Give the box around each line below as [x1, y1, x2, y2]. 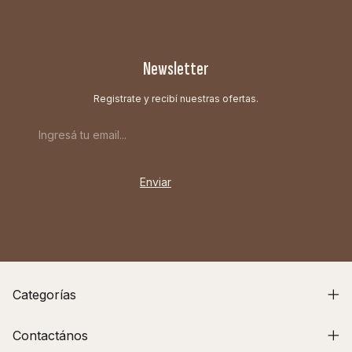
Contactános [13, 328, 88, 344]
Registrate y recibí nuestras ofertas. [93, 93, 258, 105]
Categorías [13, 287, 76, 303]
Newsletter [143, 57, 209, 81]
